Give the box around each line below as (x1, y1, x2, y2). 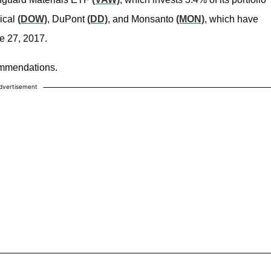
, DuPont (47, 13, 87, 24)
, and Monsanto (108, 13, 176, 24)
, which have (204, 13, 258, 24)
